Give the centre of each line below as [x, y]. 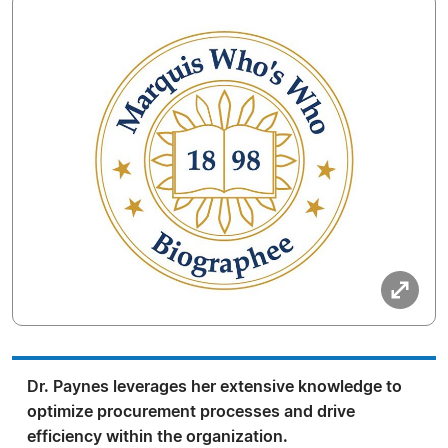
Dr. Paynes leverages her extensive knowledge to [214, 387]
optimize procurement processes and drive [191, 412]
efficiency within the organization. [157, 437]
